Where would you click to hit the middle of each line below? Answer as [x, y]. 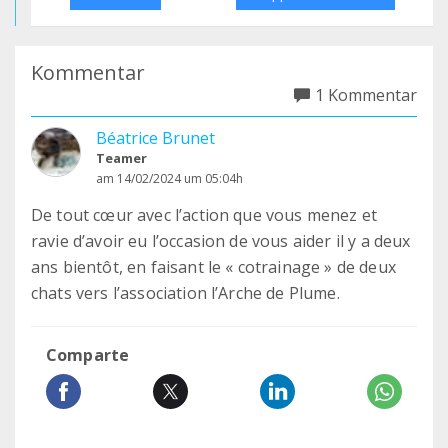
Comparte [88, 355]
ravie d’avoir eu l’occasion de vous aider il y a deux [221, 241]
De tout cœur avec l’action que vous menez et [204, 215]
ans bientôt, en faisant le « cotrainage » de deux [213, 267]
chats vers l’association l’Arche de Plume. [185, 293]
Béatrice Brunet [155, 138]
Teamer [121, 158]
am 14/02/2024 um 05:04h [169, 178]
